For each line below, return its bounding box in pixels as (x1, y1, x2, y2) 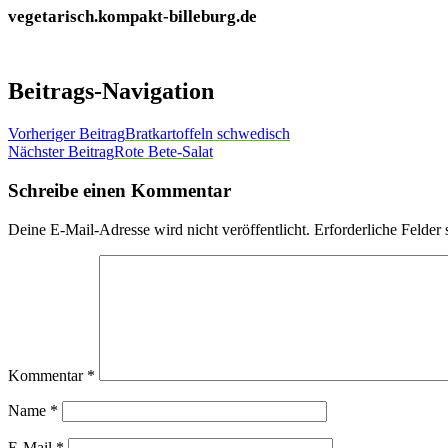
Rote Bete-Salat (114, 143, 213, 161)
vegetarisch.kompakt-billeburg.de (8, 7, 257, 27)
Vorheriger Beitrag (8, 125, 125, 143)
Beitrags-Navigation (8, 78, 214, 105)
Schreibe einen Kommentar (8, 180, 231, 202)
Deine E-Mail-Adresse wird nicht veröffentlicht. (8, 220, 310, 238)
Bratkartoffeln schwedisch (125, 125, 290, 143)
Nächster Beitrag (8, 143, 114, 161)
